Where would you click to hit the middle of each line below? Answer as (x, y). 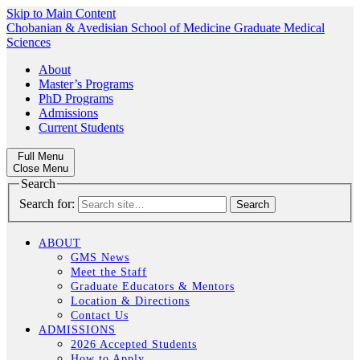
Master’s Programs (86, 84)
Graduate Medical (279, 28)
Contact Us (100, 315)
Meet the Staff (109, 272)
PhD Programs (76, 98)
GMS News (100, 257)
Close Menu (41, 168)
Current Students (81, 127)
